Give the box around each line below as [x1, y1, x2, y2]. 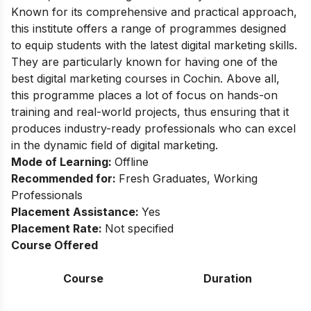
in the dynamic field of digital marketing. [11, 137, 218, 152]
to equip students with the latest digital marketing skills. [11, 37, 297, 52]
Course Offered [11, 237, 98, 252]
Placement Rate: [11, 221, 105, 235]
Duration [203, 271, 252, 285]
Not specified [105, 221, 174, 235]
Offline [115, 154, 149, 169]
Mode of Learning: [11, 154, 115, 169]
